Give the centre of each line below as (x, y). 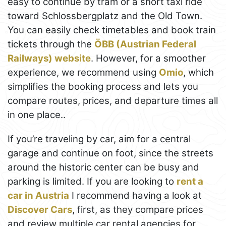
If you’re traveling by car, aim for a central (99, 139)
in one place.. (37, 115)
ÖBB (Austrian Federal (145, 44)
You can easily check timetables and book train (112, 30)
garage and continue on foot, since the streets (110, 153)
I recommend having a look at (135, 196)
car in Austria (38, 196)
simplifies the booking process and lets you (103, 87)
